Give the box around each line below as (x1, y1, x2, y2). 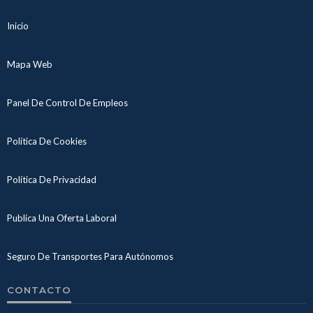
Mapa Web (7, 59, 52, 71)
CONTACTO (7, 284, 71, 296)
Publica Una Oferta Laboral (7, 212, 117, 224)
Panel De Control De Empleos (7, 97, 128, 109)
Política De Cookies (7, 136, 87, 147)
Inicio (7, 20, 29, 32)
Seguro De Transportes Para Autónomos (7, 251, 173, 263)
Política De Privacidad (7, 174, 96, 186)
